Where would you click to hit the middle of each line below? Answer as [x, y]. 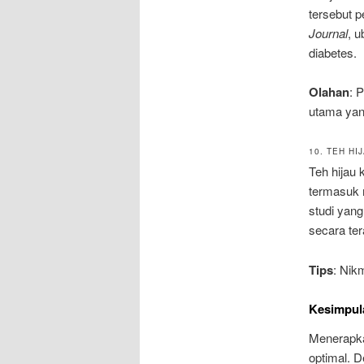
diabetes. [332, 52]
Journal [328, 32]
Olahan [329, 91]
